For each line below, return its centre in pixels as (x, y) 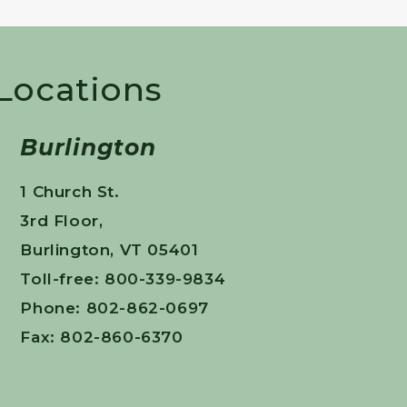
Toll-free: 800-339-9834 (123, 278)
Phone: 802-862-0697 (114, 308)
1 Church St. (70, 191)
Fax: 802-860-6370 (102, 337)
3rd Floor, (62, 220)
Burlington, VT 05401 (109, 249)
